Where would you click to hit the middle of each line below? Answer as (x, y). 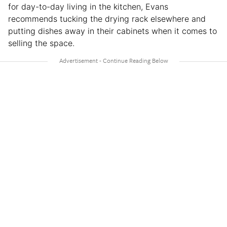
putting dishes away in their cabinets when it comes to (112, 31)
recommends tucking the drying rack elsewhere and (107, 18)
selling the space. (41, 43)
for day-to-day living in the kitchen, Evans (88, 6)
